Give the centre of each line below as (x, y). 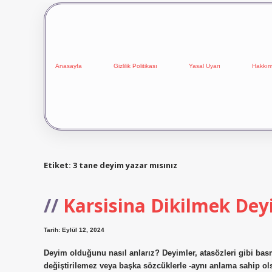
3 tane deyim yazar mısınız (125, 165)
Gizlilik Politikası (135, 66)
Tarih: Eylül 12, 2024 (74, 230)
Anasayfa (69, 66)
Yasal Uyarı (205, 66)
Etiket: (58, 165)
